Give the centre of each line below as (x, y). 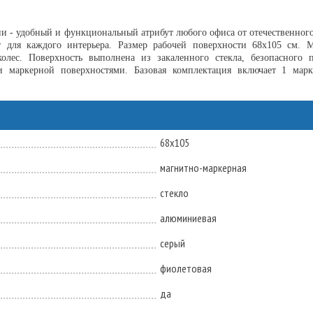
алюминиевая (188, 218)
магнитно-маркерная (203, 168)
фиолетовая (186, 268)
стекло (174, 193)
